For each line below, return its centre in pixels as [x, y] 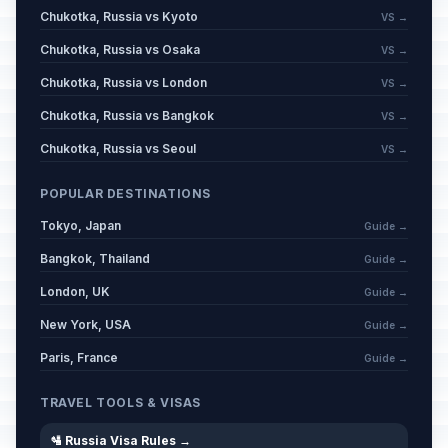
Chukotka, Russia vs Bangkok [127, 115]
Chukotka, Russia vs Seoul [118, 148]
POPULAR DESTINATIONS [125, 193]
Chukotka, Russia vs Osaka [120, 49]
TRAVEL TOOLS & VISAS [120, 402]
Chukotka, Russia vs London [123, 82]
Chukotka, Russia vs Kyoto [119, 16]
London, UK [75, 291]
